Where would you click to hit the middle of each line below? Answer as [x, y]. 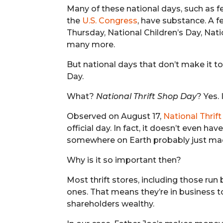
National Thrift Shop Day [147, 96]
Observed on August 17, [115, 116]
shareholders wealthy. [111, 204]
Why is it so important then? [124, 160]
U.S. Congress [110, 20]
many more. [91, 44]
